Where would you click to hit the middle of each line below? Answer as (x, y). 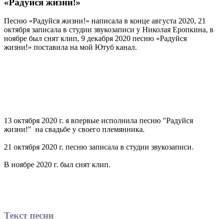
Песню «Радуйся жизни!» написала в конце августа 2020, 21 (105, 21)
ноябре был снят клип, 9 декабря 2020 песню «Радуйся (95, 39)
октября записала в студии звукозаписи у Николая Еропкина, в (109, 30)
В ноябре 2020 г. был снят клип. (57, 165)
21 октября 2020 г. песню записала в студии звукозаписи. (99, 147)
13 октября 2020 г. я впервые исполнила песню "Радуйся (99, 121)
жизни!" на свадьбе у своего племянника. (75, 130)
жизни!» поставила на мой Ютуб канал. (70, 47)
